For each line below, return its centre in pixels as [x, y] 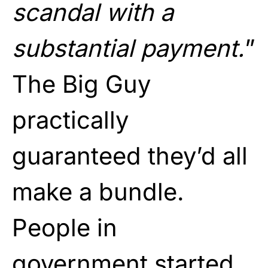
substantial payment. [128, 48]
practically [70, 120]
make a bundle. [98, 191]
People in [65, 227]
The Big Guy [81, 84]
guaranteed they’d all [130, 156]
